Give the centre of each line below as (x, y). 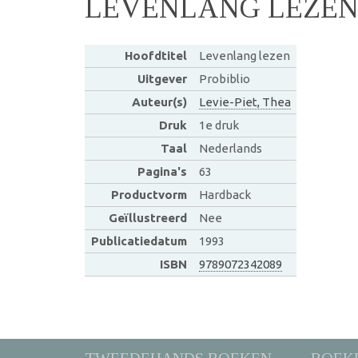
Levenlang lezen (244, 55)
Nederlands (230, 148)
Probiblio (224, 78)
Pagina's (162, 171)
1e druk (219, 125)
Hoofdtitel (155, 55)
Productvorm (149, 194)
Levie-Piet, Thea (245, 101)
